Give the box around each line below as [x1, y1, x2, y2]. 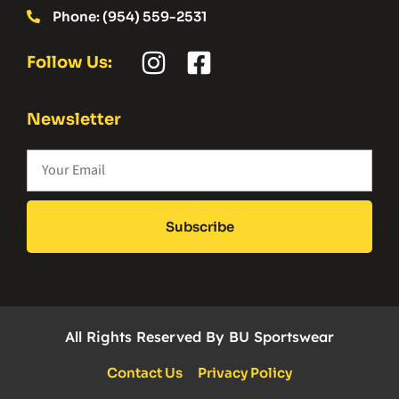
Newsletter [27, 109, 121, 129]
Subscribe [165, 217, 234, 235]
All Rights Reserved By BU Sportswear [65, 327, 334, 346]
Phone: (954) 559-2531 [52, 7, 207, 25]
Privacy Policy [198, 363, 292, 381]
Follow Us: [27, 52, 112, 72]
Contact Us [107, 363, 183, 381]
